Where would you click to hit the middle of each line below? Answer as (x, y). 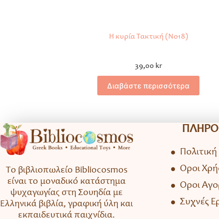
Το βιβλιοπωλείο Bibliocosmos (66, 171)
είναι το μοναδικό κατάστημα (67, 182)
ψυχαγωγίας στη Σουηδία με (67, 193)
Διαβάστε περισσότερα (149, 86)
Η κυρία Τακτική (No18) (148, 37)
